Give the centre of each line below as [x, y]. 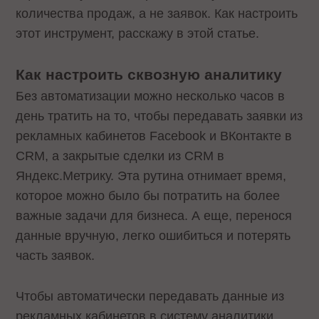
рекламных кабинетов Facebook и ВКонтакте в [154, 136]
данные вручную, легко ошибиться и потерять [153, 236]
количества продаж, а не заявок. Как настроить [157, 13]
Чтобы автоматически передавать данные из [150, 297]
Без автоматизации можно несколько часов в [151, 96]
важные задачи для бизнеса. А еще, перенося [154, 216]
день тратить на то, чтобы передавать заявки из [159, 116]
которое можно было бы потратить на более [148, 196]
